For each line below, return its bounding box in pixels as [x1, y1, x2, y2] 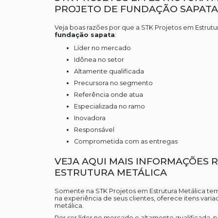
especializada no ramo [77, 102, 145, 110]
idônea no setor [75, 55, 124, 63]
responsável [78, 126, 114, 133]
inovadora [75, 114, 106, 122]
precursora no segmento [78, 79, 153, 87]
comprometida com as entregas [78, 137, 178, 145]
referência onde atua [78, 91, 143, 98]
